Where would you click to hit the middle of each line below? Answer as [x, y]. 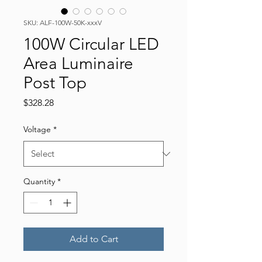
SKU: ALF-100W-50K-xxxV [63, 23]
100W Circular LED [91, 44]
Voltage [37, 129]
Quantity [39, 181]
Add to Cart [94, 239]
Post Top [55, 83]
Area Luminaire [78, 63]
